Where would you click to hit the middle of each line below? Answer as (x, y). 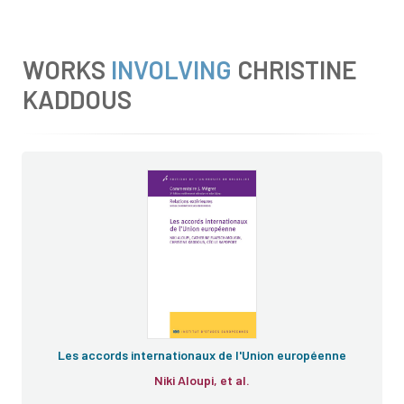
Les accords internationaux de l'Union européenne (202, 355)
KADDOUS (77, 99)
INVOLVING (171, 69)
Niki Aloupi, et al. (235, 380)
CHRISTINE (297, 69)
